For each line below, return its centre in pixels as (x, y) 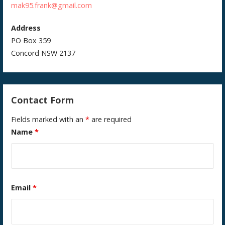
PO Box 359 (31, 41)
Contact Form (43, 100)
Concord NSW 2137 (43, 53)
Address (26, 28)
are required (111, 120)
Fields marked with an (48, 120)
